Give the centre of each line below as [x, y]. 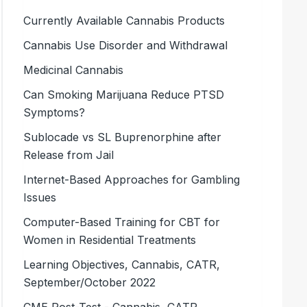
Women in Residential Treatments [110, 240]
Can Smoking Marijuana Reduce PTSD [124, 94]
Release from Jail [69, 155]
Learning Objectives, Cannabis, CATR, [122, 264]
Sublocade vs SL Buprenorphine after [123, 137]
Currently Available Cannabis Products [124, 20]
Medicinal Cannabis [74, 70]
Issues [40, 197]
